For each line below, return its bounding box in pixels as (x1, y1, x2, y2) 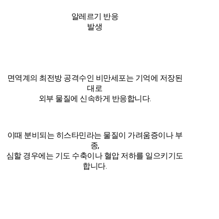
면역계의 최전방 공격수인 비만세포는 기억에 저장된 (7, 73, 182, 83)
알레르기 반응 (71, 11, 118, 21)
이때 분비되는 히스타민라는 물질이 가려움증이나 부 (7, 130, 182, 140)
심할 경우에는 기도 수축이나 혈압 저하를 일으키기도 (6, 151, 183, 160)
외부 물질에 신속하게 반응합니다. (38, 93, 151, 103)
